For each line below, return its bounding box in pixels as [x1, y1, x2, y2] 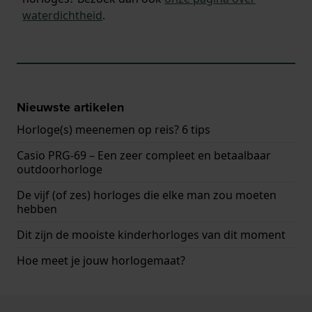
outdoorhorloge [17, 161, 102, 177]
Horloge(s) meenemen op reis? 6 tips [17, 121, 210, 137]
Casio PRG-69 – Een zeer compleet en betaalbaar [17, 147, 271, 163]
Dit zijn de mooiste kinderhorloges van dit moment [17, 226, 286, 242]
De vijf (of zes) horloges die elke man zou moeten [17, 187, 276, 203]
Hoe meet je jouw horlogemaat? [17, 252, 185, 268]
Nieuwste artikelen [17, 97, 124, 116]
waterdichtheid [22, 7, 102, 23]
